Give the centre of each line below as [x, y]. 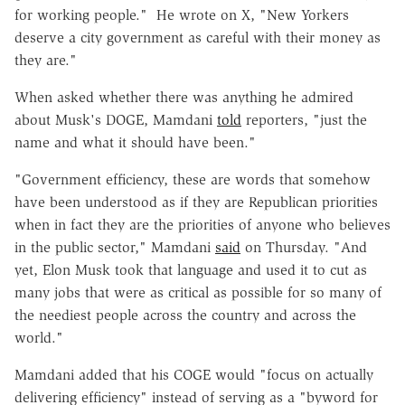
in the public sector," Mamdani [115, 247]
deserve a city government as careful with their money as [198, 37]
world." [39, 337]
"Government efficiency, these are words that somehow [193, 179]
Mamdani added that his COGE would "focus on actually [194, 374]
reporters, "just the [304, 119]
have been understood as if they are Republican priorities [196, 202]
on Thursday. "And [304, 247]
